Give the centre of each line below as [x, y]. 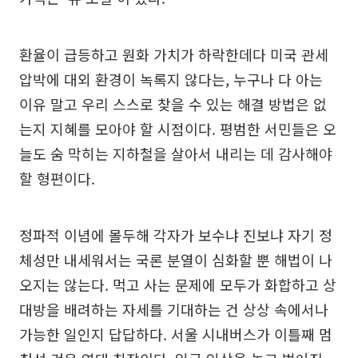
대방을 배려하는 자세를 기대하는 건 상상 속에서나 [174, 309]
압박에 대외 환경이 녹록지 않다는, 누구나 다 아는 [171, 79]
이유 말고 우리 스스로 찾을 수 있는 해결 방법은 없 [173, 104]
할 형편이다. [57, 178]
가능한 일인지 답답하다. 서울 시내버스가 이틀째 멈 [176, 334]
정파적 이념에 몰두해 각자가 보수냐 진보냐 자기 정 [176, 235]
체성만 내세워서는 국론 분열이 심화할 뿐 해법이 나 [176, 260]
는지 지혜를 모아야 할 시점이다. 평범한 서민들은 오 [178, 129]
